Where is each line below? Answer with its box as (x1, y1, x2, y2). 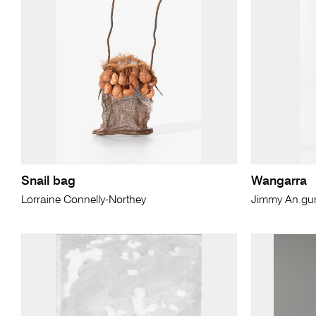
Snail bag (20, 174, 75, 188)
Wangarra (250, 174, 307, 188)
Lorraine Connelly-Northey (20, 194, 146, 206)
